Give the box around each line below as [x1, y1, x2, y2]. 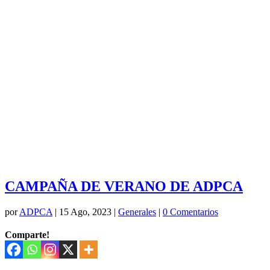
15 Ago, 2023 [59, 207, 111, 218]
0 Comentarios [163, 207, 218, 218]
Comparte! [5, 230, 49, 240]
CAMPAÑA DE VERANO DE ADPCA [5, 178, 243, 195]
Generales [118, 207, 156, 218]
